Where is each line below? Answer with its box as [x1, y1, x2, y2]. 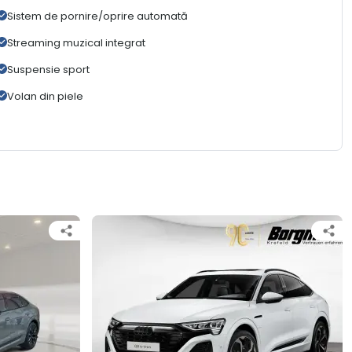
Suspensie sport [6, 62, 90, 78]
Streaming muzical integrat [6, 35, 145, 51]
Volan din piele [6, 89, 83, 104]
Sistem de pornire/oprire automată [6, 9, 188, 24]
